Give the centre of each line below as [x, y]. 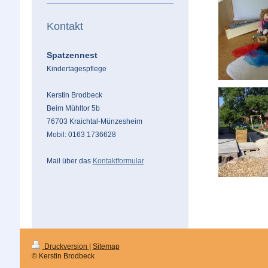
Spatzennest [72, 55]
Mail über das [68, 161]
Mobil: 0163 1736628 [81, 135]
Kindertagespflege [76, 69]
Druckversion [66, 247]
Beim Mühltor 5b [73, 109]
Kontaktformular [118, 161]
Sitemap [106, 247]
